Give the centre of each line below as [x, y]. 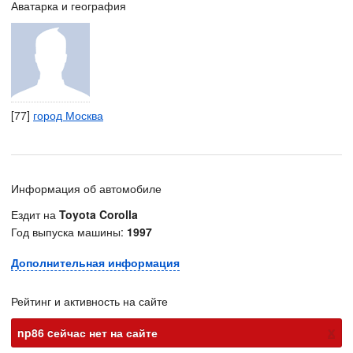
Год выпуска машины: [69, 232]
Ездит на [35, 214]
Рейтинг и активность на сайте [89, 301]
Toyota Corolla [98, 214]
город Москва [68, 115]
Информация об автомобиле [86, 188]
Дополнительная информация [95, 262]
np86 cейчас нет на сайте [87, 333]
